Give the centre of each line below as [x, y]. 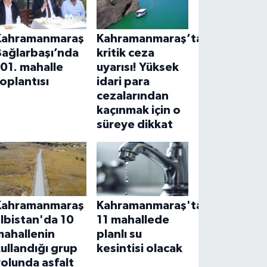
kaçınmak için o [138, 111]
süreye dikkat [134, 125]
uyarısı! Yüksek [137, 68]
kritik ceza [125, 53]
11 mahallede [133, 220]
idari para [123, 82]
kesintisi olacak [139, 248]
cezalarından [132, 96]
